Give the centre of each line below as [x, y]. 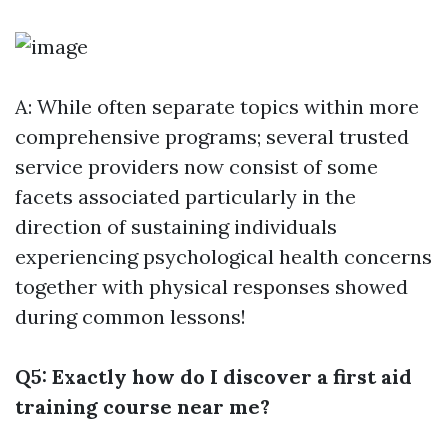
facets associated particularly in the [185, 197]
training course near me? [142, 407]
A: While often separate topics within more [217, 107]
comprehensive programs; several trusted [212, 137]
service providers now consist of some [196, 167]
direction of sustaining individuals [176, 227]
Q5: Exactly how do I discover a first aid [213, 377]
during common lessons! [130, 317]
